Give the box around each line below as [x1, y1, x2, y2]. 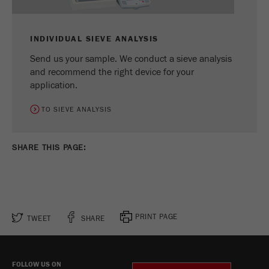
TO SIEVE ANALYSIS [41, 105, 112, 113]
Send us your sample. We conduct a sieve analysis [30, 53, 232, 64]
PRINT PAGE [135, 212, 178, 221]
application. [30, 80, 77, 91]
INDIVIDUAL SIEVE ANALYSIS [30, 34, 159, 44]
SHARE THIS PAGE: [12, 143, 86, 153]
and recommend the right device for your [30, 67, 194, 77]
